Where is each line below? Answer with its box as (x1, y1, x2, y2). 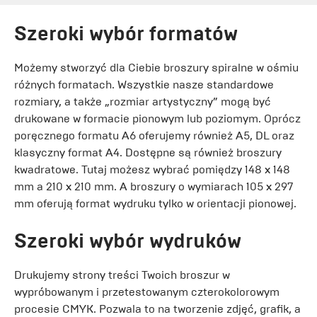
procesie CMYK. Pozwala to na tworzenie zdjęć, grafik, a (14, 301, 301, 316)
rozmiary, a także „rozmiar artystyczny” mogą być (14, 94, 271, 108)
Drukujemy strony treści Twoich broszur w (14, 267, 230, 282)
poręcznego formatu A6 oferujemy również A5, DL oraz (14, 128, 294, 142)
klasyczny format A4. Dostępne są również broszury (14, 145, 282, 159)
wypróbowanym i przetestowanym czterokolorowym (14, 284, 279, 299)
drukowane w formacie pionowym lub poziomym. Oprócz (14, 111, 301, 125)
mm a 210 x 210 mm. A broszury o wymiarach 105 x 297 (14, 179, 294, 193)
